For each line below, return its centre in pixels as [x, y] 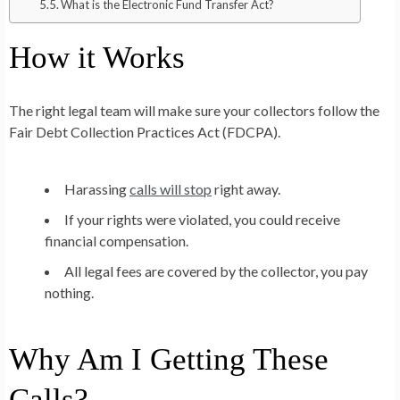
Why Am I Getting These [169, 359]
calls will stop [171, 188]
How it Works [97, 57]
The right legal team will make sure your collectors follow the [194, 110]
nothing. [69, 292]
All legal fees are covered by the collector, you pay [216, 271]
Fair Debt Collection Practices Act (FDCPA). [145, 131]
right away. [246, 188]
